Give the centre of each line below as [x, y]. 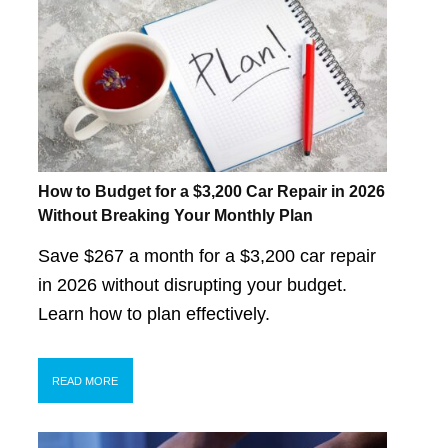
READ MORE [85, 380]
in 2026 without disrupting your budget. [192, 285]
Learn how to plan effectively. [153, 314]
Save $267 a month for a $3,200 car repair [206, 256]
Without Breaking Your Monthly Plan [175, 215]
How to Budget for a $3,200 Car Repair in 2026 [211, 191]
